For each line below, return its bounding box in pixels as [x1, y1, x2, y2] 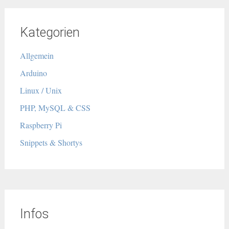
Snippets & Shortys [19, 137, 82, 148]
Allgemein [19, 50, 54, 61]
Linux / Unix [19, 85, 62, 96]
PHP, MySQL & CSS [19, 102, 90, 113]
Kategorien [19, 25, 80, 40]
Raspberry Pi [19, 120, 62, 130]
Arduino [19, 67, 47, 78]
